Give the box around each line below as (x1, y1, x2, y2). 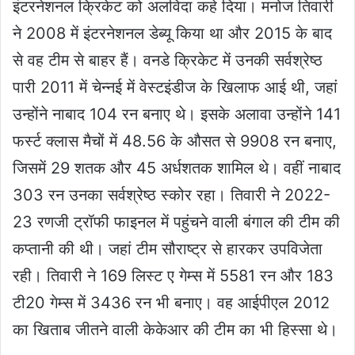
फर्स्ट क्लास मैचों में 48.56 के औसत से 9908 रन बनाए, (13, 132, 337, 151)
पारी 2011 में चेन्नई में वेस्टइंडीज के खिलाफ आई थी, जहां (13, 78, 338, 97)
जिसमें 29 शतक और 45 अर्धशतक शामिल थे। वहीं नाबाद (13, 158, 341, 178)
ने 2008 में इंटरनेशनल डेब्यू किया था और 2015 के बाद (13, 24, 332, 44)
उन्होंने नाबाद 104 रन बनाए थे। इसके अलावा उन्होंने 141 (13, 105, 341, 124)
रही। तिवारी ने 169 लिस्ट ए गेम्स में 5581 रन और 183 (13, 266, 334, 286)
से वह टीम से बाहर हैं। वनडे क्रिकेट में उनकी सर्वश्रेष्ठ (13, 51, 323, 71)
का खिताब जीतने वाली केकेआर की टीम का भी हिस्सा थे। (13, 320, 338, 340)
